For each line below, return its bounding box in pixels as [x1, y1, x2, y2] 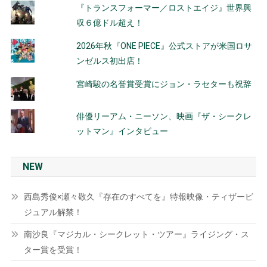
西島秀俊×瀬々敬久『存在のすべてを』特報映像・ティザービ [23, 192, 253, 201]
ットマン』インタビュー [76, 126, 168, 136]
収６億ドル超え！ [76, 18, 143, 27]
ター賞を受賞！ [23, 245, 82, 254]
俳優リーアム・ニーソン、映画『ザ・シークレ [76, 111, 252, 121]
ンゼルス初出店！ [76, 56, 143, 66]
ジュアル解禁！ [23, 207, 82, 217]
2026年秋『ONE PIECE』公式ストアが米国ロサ [76, 41, 252, 51]
